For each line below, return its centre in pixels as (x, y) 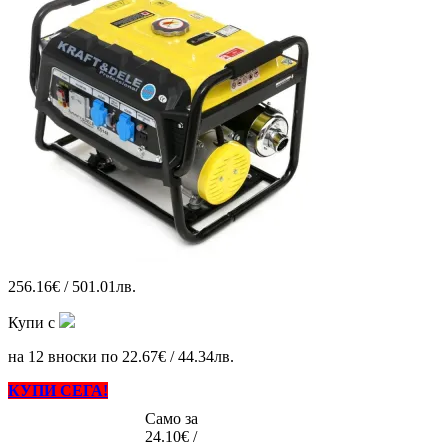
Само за (171, 418)
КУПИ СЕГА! (58, 390)
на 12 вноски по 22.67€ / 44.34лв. (121, 356)
